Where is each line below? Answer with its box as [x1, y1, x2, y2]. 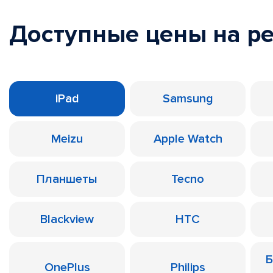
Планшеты [37, 172, 97, 186]
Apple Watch [153, 132, 222, 146]
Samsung [162, 91, 213, 106]
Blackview [40, 212, 94, 227]
